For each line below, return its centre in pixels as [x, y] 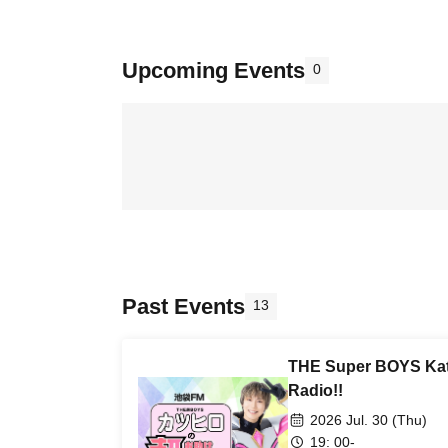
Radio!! [315, 390]
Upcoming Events [213, 70]
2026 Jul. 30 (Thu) [368, 420]
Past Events [183, 306]
